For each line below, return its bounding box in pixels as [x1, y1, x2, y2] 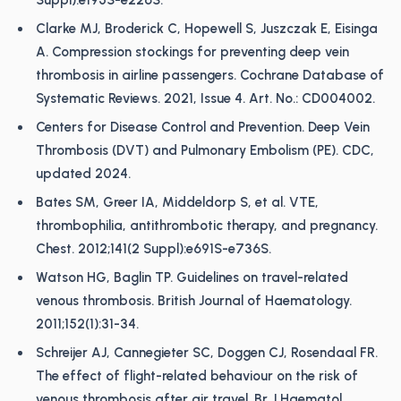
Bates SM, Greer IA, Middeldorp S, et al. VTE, [36, 194, 319, 210]
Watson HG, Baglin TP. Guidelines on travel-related [36, 269, 348, 286]
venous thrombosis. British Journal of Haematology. [36, 293, 352, 309]
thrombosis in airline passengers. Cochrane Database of [36, 67, 384, 83]
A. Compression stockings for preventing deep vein [36, 44, 349, 60]
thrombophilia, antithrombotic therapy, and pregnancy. [36, 218, 378, 234]
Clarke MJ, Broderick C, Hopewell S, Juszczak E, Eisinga [36, 21, 378, 37]
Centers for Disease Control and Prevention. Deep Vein [36, 119, 370, 135]
